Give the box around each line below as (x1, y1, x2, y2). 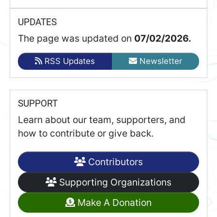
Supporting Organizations (57, 176, 172, 188)
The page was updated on (18, 32, 134, 45)
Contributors (85, 156, 143, 168)
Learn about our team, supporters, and (18, 114, 186, 126)
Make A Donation (75, 197, 152, 209)
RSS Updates (42, 56, 95, 66)
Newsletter (137, 56, 182, 66)
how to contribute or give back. (18, 127, 154, 139)
